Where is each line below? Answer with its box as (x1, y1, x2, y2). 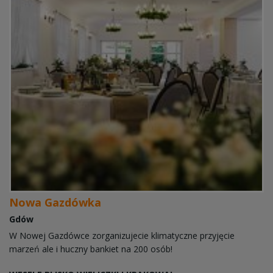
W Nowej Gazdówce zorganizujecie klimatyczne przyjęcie (9, 230, 235, 242)
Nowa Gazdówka (9, 195, 101, 210)
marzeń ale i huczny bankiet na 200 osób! (9, 243, 172, 255)
